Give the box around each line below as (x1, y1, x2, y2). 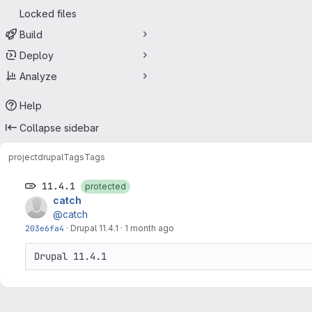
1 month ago (125, 223, 174, 233)
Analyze (19, 70, 57, 82)
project (8, 151, 38, 162)
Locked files (19, 7, 77, 19)
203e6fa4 (25, 223, 64, 233)
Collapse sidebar (19, 121, 99, 134)
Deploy (19, 49, 54, 61)
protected (85, 181, 126, 192)
